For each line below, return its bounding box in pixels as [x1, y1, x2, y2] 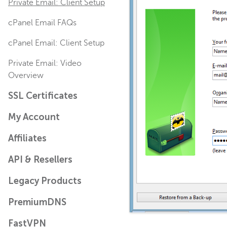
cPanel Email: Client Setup [8, 39, 104, 48]
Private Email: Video [8, 59, 82, 68]
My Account [8, 111, 60, 123]
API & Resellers [8, 154, 72, 165]
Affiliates [8, 133, 47, 144]
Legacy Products [8, 175, 82, 186]
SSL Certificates [8, 90, 78, 101]
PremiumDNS [8, 197, 66, 208]
